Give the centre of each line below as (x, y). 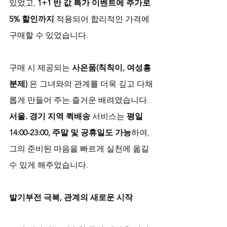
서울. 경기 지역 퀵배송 (50, 116)
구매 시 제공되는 (41, 67)
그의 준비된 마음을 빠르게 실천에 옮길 (80, 148)
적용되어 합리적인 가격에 (103, 19)
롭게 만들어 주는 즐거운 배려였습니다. (80, 100)
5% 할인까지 (32, 19)
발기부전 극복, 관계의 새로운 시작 (71, 197)
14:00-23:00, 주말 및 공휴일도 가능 (70, 132)
